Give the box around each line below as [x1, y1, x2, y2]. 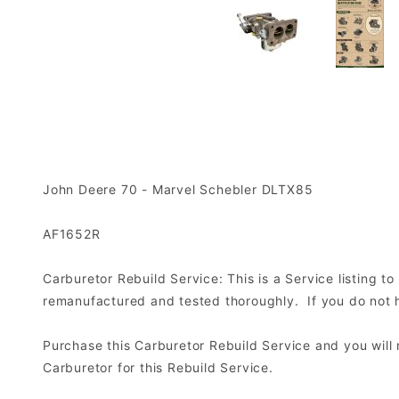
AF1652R [43, 226, 101, 241]
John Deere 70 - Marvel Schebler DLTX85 [43, 182, 313, 197]
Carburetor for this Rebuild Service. [43, 360, 278, 375]
